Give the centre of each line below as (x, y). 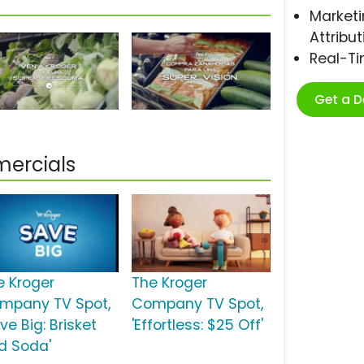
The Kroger (169, 283)
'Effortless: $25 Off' (197, 325)
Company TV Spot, (197, 304)
